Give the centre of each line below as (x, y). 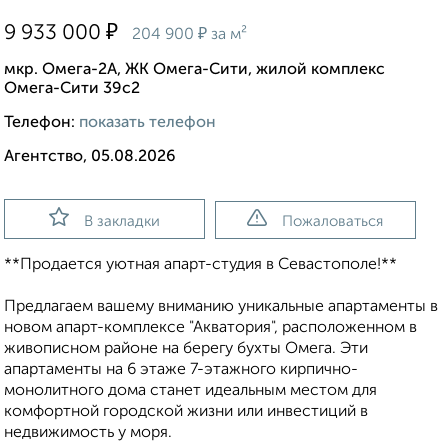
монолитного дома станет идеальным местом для (190, 391)
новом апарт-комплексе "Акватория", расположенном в (210, 328)
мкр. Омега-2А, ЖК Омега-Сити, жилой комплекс (194, 70)
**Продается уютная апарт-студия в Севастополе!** (200, 265)
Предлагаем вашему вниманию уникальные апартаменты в (221, 307)
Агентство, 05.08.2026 (90, 157)
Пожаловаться (333, 222)
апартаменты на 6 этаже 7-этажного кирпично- (181, 370)
